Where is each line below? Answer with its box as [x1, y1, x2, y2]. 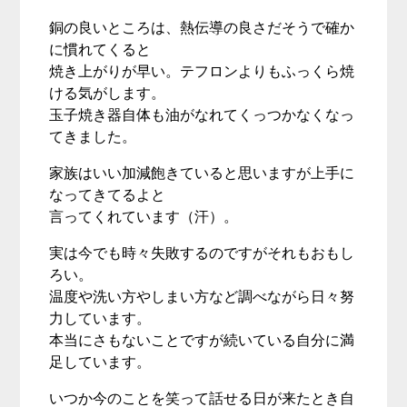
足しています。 [49, 354, 152, 370]
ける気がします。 [49, 85, 166, 101]
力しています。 [49, 311, 152, 326]
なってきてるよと [49, 187, 166, 203]
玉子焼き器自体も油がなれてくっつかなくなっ [49, 107, 355, 123]
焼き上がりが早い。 [49, 64, 181, 79]
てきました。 [49, 129, 137, 144]
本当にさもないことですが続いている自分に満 [49, 333, 355, 348]
